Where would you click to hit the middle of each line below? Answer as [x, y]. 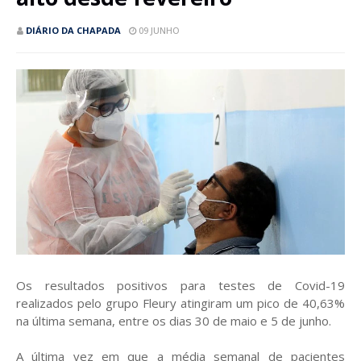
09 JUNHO [159, 30]
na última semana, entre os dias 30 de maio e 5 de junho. [174, 320]
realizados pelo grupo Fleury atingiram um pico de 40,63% [180, 303]
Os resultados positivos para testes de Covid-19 [180, 285]
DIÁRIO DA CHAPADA [73, 30]
